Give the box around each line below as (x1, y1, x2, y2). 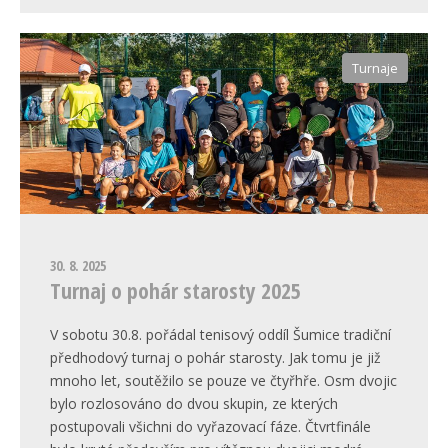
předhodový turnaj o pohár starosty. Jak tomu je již (50, 347, 381, 367)
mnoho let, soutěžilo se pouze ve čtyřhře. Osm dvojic (50, 370, 397, 390)
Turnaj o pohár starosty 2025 (50, 274, 301, 305)
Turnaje (352, 59, 398, 77)
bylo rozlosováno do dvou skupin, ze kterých (50, 393, 338, 413)
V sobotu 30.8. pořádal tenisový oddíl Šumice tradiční (50, 324, 391, 344)
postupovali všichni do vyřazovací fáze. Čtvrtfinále (50, 416, 371, 436)
